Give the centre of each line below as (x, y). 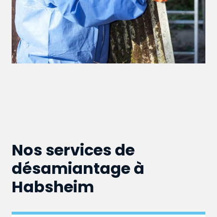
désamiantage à (78, 169)
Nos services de (73, 150)
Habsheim (53, 187)
